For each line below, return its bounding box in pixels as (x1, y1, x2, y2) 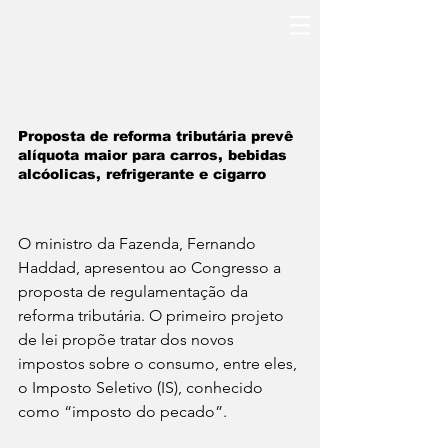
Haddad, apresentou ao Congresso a (18, 258, 285, 278)
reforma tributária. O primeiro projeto (18, 306, 288, 326)
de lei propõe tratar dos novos (18, 330, 238, 350)
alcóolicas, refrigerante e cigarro (18, 166, 266, 183)
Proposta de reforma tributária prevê (18, 128, 298, 145)
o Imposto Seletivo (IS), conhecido (18, 378, 267, 398)
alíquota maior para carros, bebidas (18, 147, 292, 164)
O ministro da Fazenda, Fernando (18, 234, 260, 254)
